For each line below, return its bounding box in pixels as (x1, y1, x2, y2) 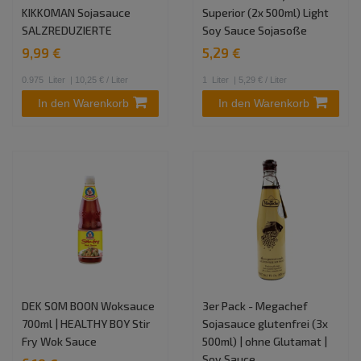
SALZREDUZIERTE (22, 23, 113, 37)
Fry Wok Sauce (22, 334, 98, 349)
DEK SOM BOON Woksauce (22, 299, 156, 313)
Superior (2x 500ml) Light (202, 5, 330, 19)
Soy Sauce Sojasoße (202, 23, 308, 37)
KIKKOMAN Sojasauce (22, 5, 131, 19)
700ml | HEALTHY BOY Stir (22, 317, 151, 331)
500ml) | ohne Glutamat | (202, 334, 328, 349)
